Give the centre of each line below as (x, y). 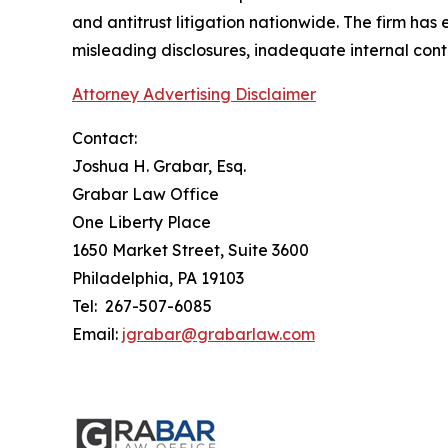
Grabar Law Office (145, 194)
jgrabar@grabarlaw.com (218, 334)
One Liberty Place (141, 222)
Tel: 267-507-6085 (142, 306)
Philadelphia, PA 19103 (158, 278)
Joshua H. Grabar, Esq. (159, 166)
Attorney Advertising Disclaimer (194, 94)
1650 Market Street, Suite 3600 (190, 250)
